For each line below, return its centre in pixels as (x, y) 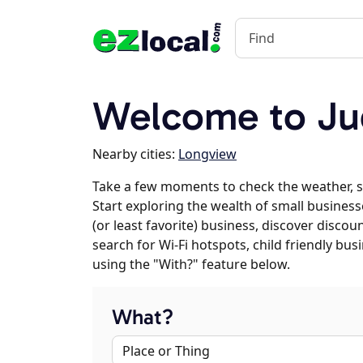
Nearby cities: (135, 154)
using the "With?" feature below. (191, 264)
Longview (207, 154)
